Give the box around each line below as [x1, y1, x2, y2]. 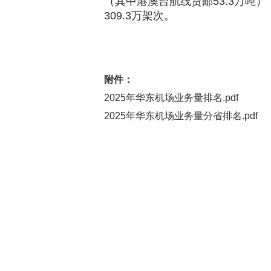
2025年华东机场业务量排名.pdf [104, 93, 238, 103]
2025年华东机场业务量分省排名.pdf [104, 111, 258, 121]
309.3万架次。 [104, 10, 175, 22]
